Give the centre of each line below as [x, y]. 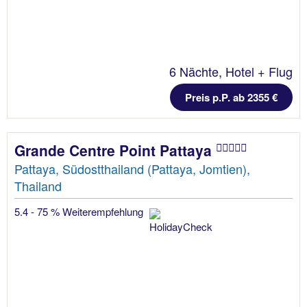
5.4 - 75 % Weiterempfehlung [80, 212]
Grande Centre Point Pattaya [115, 150]
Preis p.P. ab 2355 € [231, 98]
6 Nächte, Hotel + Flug [231, 72]
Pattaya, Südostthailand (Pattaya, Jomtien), [132, 169]
